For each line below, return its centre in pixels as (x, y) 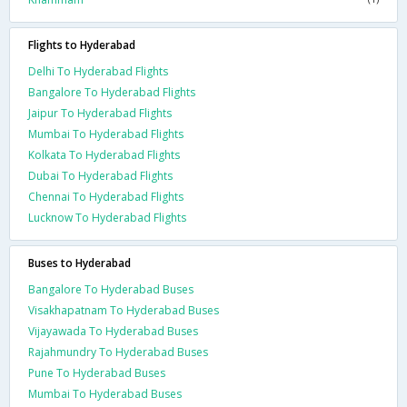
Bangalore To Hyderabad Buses (111, 289)
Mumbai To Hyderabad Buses (105, 393)
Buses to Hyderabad (79, 263)
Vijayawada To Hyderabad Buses (113, 331)
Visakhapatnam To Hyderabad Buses (124, 310)
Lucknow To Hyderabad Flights (107, 217)
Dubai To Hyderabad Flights (100, 175)
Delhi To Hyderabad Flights (98, 71)
